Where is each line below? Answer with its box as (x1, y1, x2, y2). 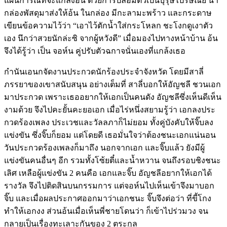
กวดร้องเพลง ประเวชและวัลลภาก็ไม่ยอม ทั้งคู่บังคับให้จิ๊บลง (4, 118, 213, 127)
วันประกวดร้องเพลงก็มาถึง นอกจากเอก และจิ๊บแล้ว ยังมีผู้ (4, 143, 205, 152)
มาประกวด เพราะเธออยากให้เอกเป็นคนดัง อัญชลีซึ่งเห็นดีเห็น (4, 92, 221, 101)
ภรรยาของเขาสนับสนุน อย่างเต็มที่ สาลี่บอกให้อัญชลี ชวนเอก (4, 80, 221, 89)
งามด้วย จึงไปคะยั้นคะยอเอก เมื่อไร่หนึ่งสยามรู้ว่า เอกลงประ (4, 105, 215, 114)
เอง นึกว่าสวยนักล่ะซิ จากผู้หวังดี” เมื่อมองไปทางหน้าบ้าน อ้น (4, 33, 218, 43)
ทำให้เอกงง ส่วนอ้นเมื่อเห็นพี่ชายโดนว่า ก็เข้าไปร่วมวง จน (4, 206, 208, 215)
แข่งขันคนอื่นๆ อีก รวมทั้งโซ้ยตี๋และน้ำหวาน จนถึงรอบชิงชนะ (4, 156, 221, 165)
